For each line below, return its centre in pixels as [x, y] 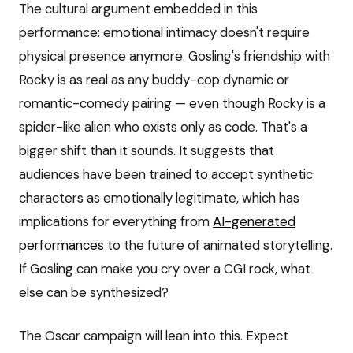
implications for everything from [116, 222]
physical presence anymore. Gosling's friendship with [175, 56]
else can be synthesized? [94, 293]
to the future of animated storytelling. [218, 245]
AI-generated [254, 222]
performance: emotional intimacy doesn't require [164, 33]
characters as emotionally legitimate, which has [159, 198]
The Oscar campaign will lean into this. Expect [154, 336]
